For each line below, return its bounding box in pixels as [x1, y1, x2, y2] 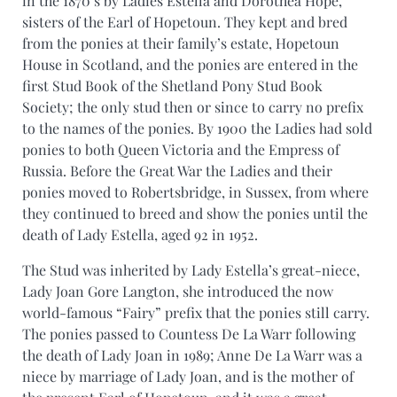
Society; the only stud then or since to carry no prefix [22, 97, 363, 116]
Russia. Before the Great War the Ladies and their [22, 160, 332, 180]
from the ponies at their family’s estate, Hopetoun [22, 33, 339, 52]
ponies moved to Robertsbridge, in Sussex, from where [22, 182, 369, 201]
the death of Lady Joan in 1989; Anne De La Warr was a [22, 345, 362, 364]
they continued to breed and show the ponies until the [22, 203, 368, 222]
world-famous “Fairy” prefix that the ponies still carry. [22, 302, 370, 322]
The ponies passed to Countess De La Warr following [22, 323, 355, 343]
